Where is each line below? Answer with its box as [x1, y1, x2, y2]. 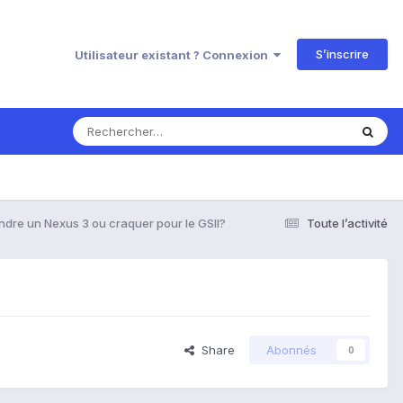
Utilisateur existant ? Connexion [75, 47, 273, 62]
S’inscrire [316, 46, 369, 61]
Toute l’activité [307, 215, 388, 230]
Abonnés [266, 343, 317, 358]
